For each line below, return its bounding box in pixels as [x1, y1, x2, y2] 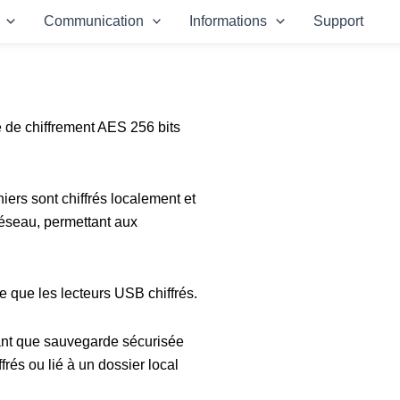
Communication [43, 13, 144, 29]
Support [312, 13, 363, 29]
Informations [189, 13, 268, 29]
